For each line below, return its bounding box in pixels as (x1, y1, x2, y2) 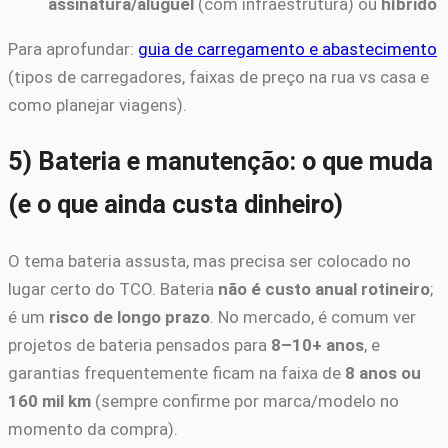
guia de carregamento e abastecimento (138, 38, 437, 59)
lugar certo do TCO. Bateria (8, 279, 218, 300)
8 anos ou (345, 363, 421, 384)
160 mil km (8, 391, 91, 412)
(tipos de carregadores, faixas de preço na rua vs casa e (8, 66, 429, 87)
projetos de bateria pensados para (8, 335, 271, 356)
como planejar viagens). (8, 94, 187, 115)
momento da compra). (8, 419, 178, 440)
